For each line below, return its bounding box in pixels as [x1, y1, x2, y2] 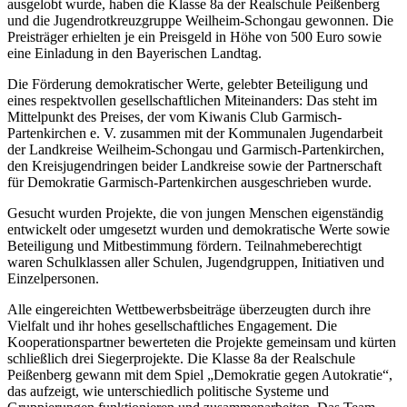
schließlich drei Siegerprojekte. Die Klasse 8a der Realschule [7, 351, 355, 367]
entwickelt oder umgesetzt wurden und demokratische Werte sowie [7, 222, 390, 238]
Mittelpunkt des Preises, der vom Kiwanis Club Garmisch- [7, 109, 342, 125]
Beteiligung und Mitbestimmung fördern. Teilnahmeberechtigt [7, 238, 362, 254]
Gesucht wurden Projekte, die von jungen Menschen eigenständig [7, 205, 383, 222]
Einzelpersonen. [7, 271, 99, 287]
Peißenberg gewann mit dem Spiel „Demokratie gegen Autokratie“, [7, 367, 392, 383]
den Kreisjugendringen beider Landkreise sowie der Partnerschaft [7, 158, 382, 174]
